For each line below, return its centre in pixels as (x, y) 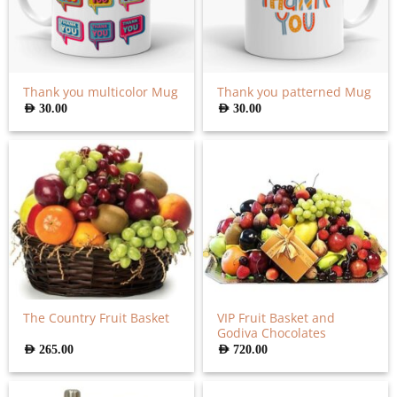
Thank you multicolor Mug (101, 91)
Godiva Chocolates (272, 332)
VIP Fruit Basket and (276, 317)
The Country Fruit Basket (97, 318)
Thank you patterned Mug (295, 91)
